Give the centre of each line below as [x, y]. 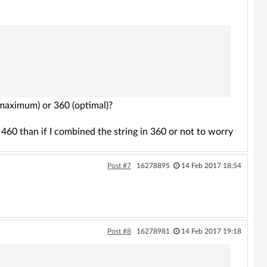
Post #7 [119, 165]
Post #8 [119, 231]
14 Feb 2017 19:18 [211, 231]
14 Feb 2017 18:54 [211, 165]
